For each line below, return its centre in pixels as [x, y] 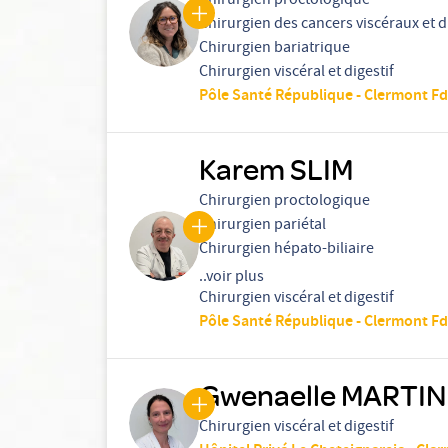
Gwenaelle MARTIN [322, 394]
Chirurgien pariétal [262, 226]
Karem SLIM [276, 168]
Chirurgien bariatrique [274, 49]
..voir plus [231, 278]
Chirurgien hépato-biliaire [286, 250]
